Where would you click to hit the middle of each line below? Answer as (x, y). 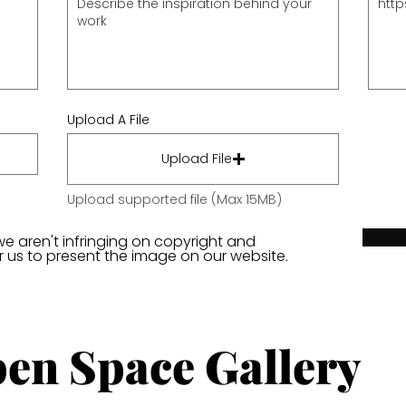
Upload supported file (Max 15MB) (174, 199)
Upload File (196, 159)
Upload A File (108, 120)
